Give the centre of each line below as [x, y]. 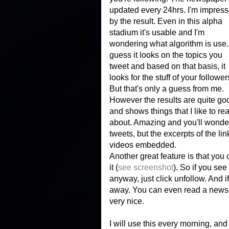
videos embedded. [143, 145]
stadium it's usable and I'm [157, 32]
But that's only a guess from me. [167, 89]
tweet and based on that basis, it [167, 66]
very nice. [127, 201]
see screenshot [146, 167]
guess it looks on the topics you [166, 55]
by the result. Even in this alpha [166, 21]
